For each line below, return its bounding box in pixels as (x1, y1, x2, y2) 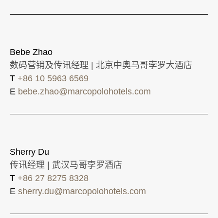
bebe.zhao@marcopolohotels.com (18, 86, 151, 96)
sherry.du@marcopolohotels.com (18, 186, 146, 196)
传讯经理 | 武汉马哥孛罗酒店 (10, 160, 122, 170)
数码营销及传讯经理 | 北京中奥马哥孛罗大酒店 (10, 60, 192, 70)
